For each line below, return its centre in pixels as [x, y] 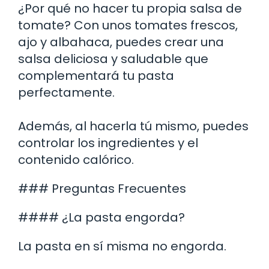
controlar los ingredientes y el [108, 143]
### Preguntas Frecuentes [102, 188]
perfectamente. [66, 92]
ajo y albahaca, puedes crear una [121, 42]
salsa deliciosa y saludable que [113, 59]
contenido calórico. [76, 159]
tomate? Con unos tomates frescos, [128, 25]
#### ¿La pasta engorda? [101, 217]
